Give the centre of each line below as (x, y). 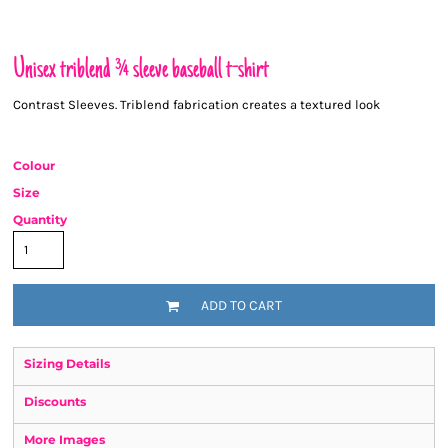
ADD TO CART (241, 306)
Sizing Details (67, 363)
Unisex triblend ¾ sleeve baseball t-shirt (141, 71)
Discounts (55, 401)
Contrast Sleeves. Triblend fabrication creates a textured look (196, 104)
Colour (34, 165)
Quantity (40, 219)
